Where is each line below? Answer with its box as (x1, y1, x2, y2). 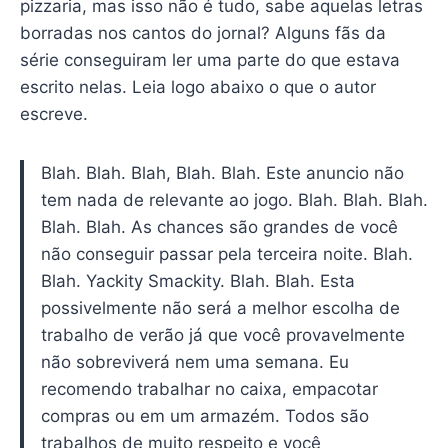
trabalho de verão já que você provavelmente (40, 324, 405, 345)
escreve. (19, 103, 88, 124)
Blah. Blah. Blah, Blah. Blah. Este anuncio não (40, 162, 404, 183)
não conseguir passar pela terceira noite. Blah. (40, 243, 413, 264)
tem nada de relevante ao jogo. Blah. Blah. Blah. (40, 189, 428, 210)
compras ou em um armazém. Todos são (40, 405, 369, 426)
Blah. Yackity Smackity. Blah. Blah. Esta (40, 270, 355, 291)
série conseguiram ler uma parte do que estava (19, 49, 400, 70)
